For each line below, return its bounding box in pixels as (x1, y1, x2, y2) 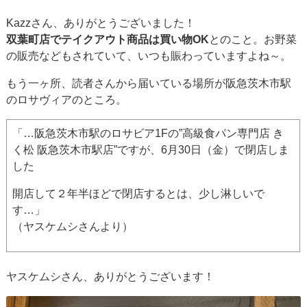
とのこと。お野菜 (209, 33, 297, 45)
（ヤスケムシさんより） (12, 220, 134, 232)
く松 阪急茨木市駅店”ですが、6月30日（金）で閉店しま (12, 143, 290, 156)
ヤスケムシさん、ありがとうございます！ (6, 270, 215, 282)
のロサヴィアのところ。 (6, 93, 127, 106)
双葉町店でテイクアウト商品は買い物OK (6, 33, 210, 45)
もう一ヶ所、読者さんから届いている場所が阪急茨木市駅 (6, 77, 292, 89)
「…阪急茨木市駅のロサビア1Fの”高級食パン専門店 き (12, 127, 284, 139)
